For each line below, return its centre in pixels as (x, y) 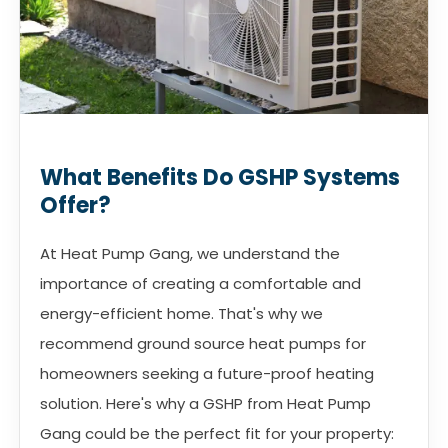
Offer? (75, 206)
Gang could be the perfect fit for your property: (217, 434)
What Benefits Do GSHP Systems (220, 178)
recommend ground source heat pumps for (203, 344)
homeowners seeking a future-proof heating (207, 374)
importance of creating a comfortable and (200, 284)
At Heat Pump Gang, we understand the (190, 254)
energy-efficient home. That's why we (181, 314)
